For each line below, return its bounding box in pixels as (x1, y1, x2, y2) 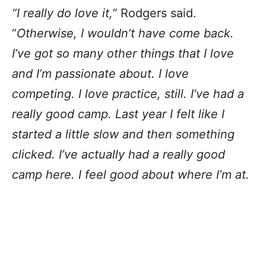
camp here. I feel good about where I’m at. (12, 167, 249, 182)
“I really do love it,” (12, 5, 117, 20)
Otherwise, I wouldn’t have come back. (17, 26, 234, 40)
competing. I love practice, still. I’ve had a (12, 86, 244, 101)
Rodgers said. (117, 5, 197, 20)
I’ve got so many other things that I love (12, 46, 234, 61)
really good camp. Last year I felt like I (12, 106, 224, 121)
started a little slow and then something (12, 126, 235, 141)
